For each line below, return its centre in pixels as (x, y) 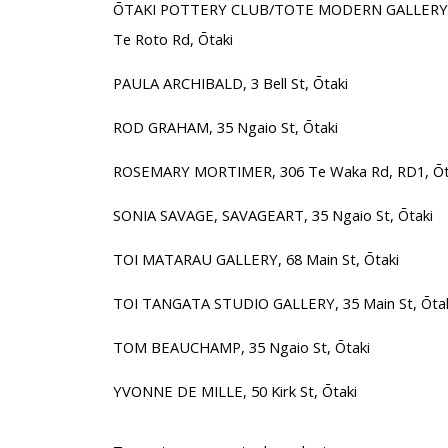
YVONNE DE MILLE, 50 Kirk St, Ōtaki (234, 390)
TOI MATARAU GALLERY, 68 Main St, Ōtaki (255, 258)
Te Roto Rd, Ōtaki (172, 38)
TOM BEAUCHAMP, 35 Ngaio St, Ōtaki (241, 346)
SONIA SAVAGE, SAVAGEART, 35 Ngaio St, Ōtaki (272, 214)
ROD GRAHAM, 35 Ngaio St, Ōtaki (225, 126)
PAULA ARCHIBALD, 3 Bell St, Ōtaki (230, 82)
